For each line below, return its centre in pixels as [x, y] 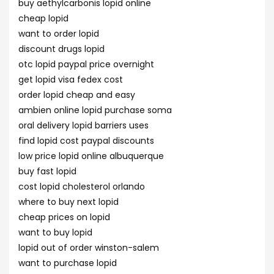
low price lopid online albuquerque [91, 156]
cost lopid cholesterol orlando [82, 187]
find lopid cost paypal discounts [86, 141]
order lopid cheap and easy [77, 95]
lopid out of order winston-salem [89, 248]
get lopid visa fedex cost [71, 80]
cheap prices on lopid [64, 217]
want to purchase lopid [68, 263]
